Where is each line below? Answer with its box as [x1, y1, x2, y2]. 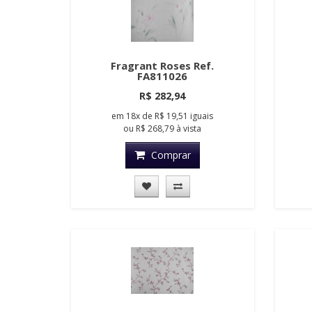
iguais [190, 110, 214, 123]
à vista [174, 123, 202, 135]
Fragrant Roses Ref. [111, 58, 214, 73]
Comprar [150, 148, 191, 162]
